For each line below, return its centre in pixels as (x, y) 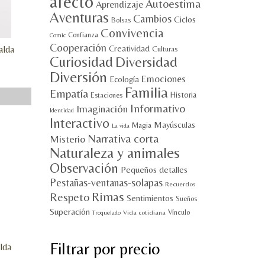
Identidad (62, 110)
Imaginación (102, 109)
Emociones (163, 79)
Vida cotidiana (144, 212)
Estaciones (106, 95)
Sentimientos (150, 198)
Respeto (69, 197)
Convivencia (132, 33)
